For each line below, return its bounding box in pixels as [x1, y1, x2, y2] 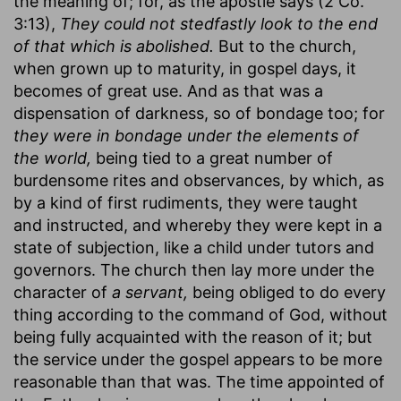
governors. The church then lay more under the [13, 260, 374, 279]
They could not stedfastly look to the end [60, 13, 378, 33]
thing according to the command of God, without [13, 304, 388, 324]
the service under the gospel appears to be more [13, 349, 382, 369]
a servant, [112, 282, 188, 302]
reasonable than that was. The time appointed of [13, 371, 385, 391]
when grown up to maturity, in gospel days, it [13, 58, 356, 78]
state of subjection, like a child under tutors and [13, 237, 374, 257]
